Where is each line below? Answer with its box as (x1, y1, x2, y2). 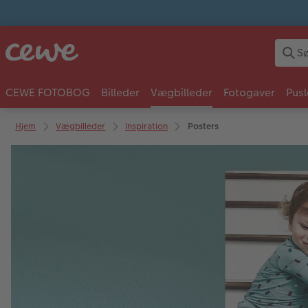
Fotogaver (223, 84, 275, 100)
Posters (187, 120, 219, 133)
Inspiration (124, 120, 168, 133)
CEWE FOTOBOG (5, 84, 90, 100)
